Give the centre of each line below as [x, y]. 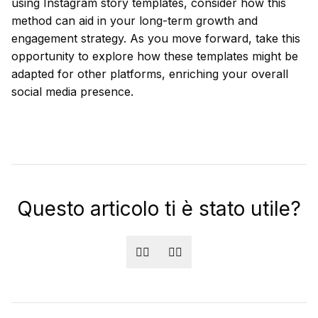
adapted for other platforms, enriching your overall [150, 74]
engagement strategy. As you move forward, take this [156, 38]
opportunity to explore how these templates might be [155, 56]
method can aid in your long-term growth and [135, 21]
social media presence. [72, 92]
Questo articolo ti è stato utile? [159, 209]
